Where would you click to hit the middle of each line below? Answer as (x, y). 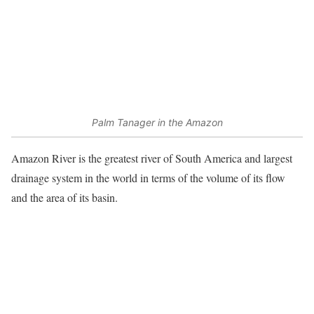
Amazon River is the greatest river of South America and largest (152, 158)
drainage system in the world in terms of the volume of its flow (148, 178)
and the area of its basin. (64, 198)
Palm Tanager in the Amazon (157, 122)
